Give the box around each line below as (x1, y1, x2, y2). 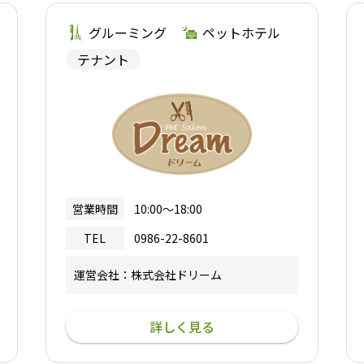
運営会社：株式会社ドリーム (73, 266, 222, 284)
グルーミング (88, 22, 167, 42)
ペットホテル (201, 22, 280, 42)
